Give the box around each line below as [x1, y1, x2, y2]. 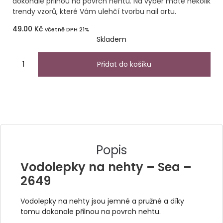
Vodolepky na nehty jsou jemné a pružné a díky [20, 196, 184, 206]
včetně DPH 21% [45, 25, 90, 34]
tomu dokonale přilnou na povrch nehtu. [20, 206, 161, 217]
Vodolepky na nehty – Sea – [20, 158, 192, 175]
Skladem [97, 34, 126, 45]
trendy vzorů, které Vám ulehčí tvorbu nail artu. [12, 6, 176, 16]
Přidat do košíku [97, 59, 151, 69]
